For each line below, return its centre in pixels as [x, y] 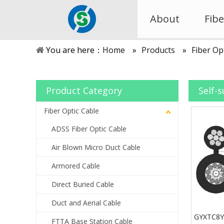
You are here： [74, 50]
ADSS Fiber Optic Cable [89, 129]
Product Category [84, 90]
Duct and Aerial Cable [86, 203]
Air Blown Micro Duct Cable [96, 147]
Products [158, 50]
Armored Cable [76, 166]
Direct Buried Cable [83, 184]
